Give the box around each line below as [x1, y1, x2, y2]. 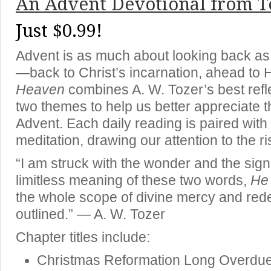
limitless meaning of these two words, [16, 173, 250, 188]
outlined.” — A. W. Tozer [16, 207, 165, 222]
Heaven [16, 82, 68, 97]
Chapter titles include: [16, 230, 150, 245]
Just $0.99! [16, 21, 102, 41]
